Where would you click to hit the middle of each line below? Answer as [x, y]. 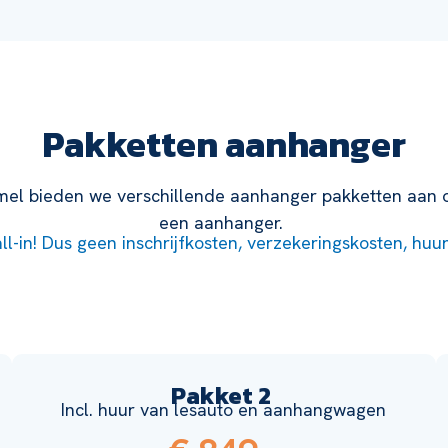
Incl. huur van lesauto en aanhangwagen [224, 410]
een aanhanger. [224, 223]
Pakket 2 [224, 396]
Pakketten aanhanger [223, 144]
